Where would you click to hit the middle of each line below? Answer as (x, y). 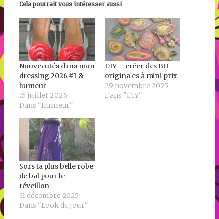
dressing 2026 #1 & (51, 76)
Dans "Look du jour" (53, 205)
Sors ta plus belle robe (56, 166)
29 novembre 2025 (136, 86)
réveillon (34, 186)
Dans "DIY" (123, 96)
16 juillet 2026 (43, 96)
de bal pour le (42, 176)
